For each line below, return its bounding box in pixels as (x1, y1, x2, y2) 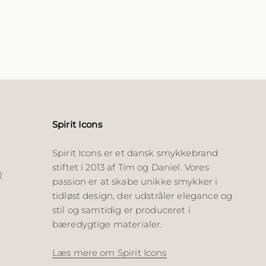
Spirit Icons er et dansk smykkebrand (52, 147, 218, 159)
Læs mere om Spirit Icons (52, 246, 167, 258)
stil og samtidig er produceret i (52, 204, 191, 216)
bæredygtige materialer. (52, 218, 163, 230)
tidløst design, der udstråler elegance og (52, 189, 233, 201)
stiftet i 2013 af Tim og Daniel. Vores (52, 161, 209, 173)
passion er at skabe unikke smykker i (52, 175, 218, 187)
